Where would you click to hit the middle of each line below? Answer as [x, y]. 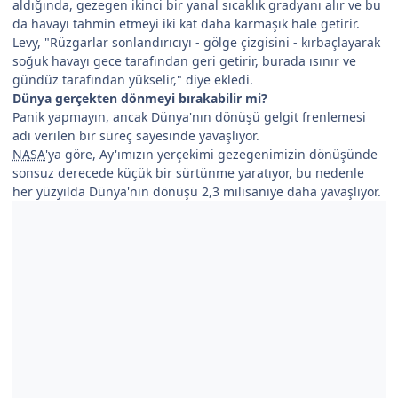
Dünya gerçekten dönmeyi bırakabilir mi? [140, 98]
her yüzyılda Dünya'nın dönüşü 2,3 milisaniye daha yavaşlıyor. [197, 191]
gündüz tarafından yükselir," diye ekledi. [133, 79]
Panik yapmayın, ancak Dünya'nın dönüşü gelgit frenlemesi [189, 116]
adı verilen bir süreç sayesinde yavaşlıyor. [136, 135]
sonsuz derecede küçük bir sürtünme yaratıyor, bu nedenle [188, 172]
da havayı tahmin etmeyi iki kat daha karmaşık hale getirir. [186, 23]
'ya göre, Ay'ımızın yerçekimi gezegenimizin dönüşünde [211, 154]
